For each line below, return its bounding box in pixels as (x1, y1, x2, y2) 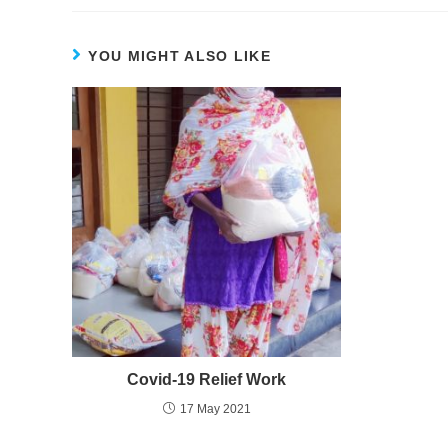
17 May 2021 (179, 401, 251, 416)
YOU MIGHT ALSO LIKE (88, 48, 272, 65)
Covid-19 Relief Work (127, 370, 287, 388)
